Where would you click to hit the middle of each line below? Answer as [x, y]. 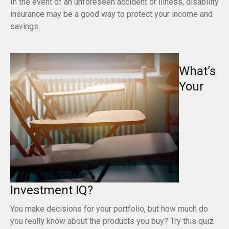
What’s [197, 71]
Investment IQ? [52, 190]
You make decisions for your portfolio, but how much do [109, 209]
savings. [25, 27]
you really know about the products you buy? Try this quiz [112, 221]
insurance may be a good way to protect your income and [111, 14]
